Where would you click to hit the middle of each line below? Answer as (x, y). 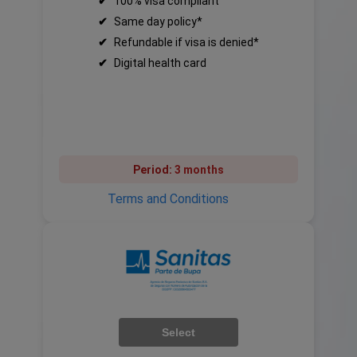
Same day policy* (158, 22)
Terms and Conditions (168, 199)
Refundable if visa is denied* (186, 42)
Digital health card (160, 63)
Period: (154, 170)
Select (178, 332)
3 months (199, 170)
